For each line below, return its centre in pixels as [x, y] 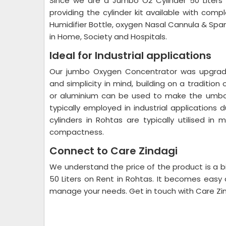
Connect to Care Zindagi [114, 151]
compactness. [77, 132]
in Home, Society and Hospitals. [108, 37]
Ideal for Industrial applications [130, 55]
